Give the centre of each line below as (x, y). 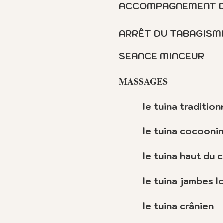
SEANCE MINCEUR (162, 56)
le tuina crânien (178, 206)
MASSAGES (143, 81)
